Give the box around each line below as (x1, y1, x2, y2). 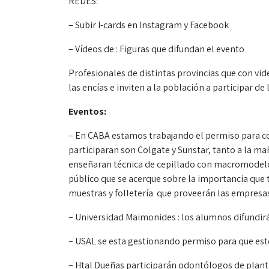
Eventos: (68, 105, 106, 118)
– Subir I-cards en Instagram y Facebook (68, 19, 229, 31)
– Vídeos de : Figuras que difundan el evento (68, 43, 244, 55)
